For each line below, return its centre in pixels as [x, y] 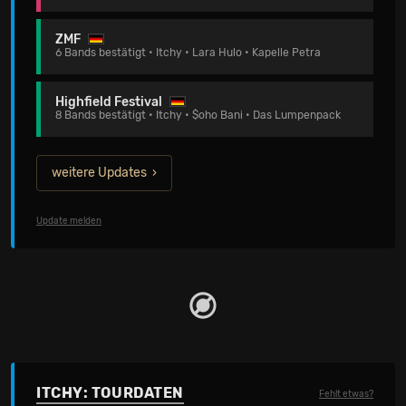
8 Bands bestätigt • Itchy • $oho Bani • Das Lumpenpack [198, 115]
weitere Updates [99, 173]
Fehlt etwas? [346, 394]
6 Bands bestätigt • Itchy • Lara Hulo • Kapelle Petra [188, 53]
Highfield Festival [109, 102]
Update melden [69, 221]
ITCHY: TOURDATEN [110, 393]
